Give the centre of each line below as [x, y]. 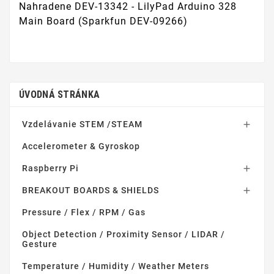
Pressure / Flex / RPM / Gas [84, 212]
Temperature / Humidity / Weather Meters [116, 266]
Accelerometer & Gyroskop [81, 146]
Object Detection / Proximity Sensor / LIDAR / [124, 234]
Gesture [40, 244]
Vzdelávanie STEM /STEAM [82, 124]
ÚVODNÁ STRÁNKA [60, 94]
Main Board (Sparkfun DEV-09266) [103, 21]
